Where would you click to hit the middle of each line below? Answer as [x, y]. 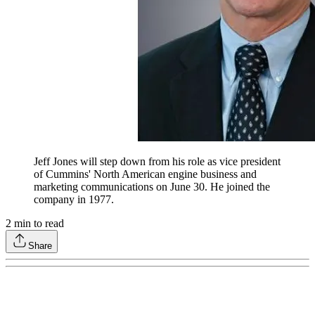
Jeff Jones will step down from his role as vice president [157, 162]
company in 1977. [74, 200]
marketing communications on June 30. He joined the [152, 187]
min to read [38, 224]
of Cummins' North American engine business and [145, 174]
